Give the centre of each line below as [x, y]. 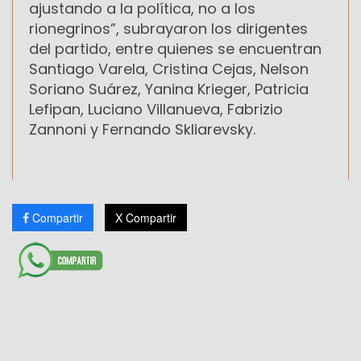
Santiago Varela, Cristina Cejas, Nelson [169, 68]
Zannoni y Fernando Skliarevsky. [142, 129]
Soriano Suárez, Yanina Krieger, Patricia [169, 89]
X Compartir [146, 217]
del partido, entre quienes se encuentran [175, 48]
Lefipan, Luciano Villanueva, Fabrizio [156, 109]
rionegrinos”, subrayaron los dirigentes [168, 28]
